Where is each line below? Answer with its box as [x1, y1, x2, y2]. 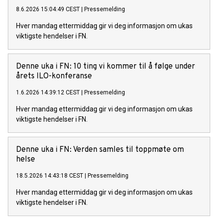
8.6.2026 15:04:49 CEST [16, 6, 80, 13]
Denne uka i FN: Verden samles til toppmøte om [16, 145, 184, 155]
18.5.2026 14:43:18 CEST [16, 172, 83, 180]
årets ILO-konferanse [16, 72, 92, 82]
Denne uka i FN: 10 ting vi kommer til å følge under [16, 62, 195, 72]
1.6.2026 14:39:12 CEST [16, 89, 80, 96]
